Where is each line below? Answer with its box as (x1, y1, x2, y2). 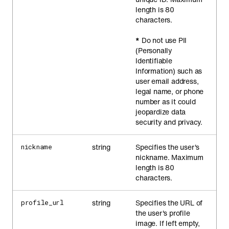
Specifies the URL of (135, 197, 203, 208)
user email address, (135, 76, 199, 86)
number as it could (135, 96, 196, 107)
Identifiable (135, 55, 172, 66)
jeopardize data (135, 106, 186, 117)
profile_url (21, 198, 64, 207)
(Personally (135, 45, 173, 56)
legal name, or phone (135, 86, 204, 97)
